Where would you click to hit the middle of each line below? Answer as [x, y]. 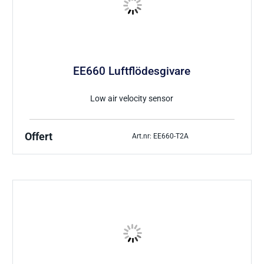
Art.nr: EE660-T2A [160, 136]
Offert [39, 136]
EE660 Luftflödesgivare [132, 71]
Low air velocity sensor [132, 98]
